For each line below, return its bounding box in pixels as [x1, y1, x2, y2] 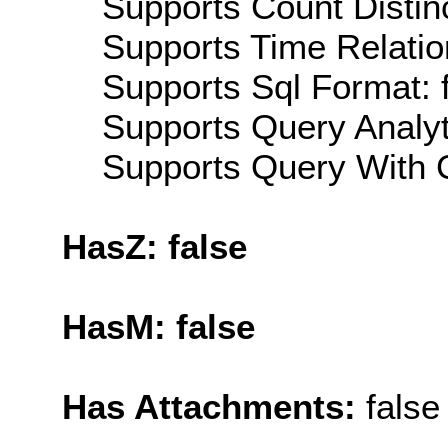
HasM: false [62, 306, 255, 346]
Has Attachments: [62, 386, 366, 426]
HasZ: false [62, 226, 247, 266]
